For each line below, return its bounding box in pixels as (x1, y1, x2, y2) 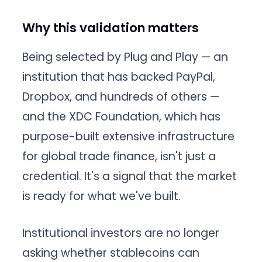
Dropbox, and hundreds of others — (22, 89, 220, 105)
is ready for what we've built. (22, 188, 181, 205)
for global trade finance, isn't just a (22, 149, 216, 165)
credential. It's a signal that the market (22, 168, 237, 185)
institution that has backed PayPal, (22, 69, 216, 85)
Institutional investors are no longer (22, 225, 220, 241)
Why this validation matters (22, 18, 199, 37)
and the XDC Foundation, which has (22, 109, 221, 125)
